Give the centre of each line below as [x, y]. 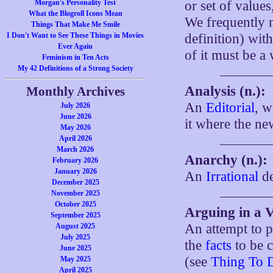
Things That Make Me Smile [75, 24]
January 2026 [75, 171]
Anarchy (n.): [226, 160]
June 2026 [75, 116]
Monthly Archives [75, 91]
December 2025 [75, 182]
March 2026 [76, 149]
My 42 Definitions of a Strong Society [75, 68]
